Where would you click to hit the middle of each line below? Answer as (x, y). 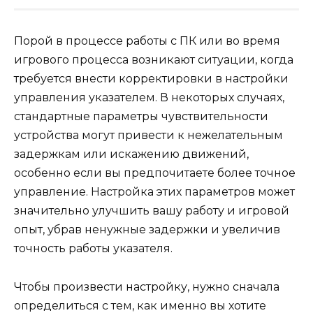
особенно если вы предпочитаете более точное (155, 173)
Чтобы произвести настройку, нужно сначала (147, 286)
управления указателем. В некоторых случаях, (149, 98)
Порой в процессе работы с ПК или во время (147, 41)
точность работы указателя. (93, 249)
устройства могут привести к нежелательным (148, 136)
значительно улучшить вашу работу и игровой (152, 211)
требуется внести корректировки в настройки (151, 79)
